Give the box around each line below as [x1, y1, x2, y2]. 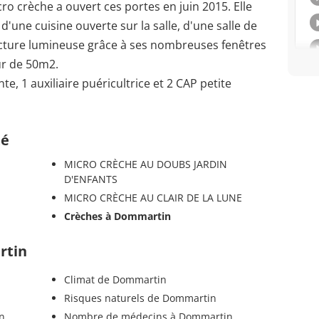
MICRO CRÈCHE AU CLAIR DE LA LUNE [63, 190, 242, 204]
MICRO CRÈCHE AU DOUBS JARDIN [63, 157, 227, 171]
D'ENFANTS [63, 172, 117, 186]
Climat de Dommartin [63, 272, 167, 286]
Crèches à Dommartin [63, 209, 171, 223]
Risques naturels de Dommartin [63, 291, 216, 305]
